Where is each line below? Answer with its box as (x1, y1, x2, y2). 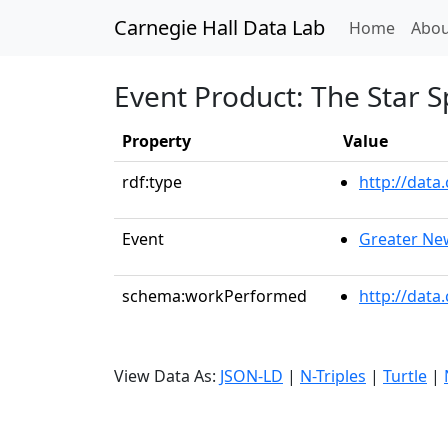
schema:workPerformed (122, 285, 307, 307)
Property (122, 130, 191, 152)
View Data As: (114, 365, 220, 387)
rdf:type (122, 171, 182, 193)
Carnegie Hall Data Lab (114, 14, 325, 41)
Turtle (383, 365, 427, 387)
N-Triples (300, 365, 366, 387)
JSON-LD (220, 365, 283, 387)
